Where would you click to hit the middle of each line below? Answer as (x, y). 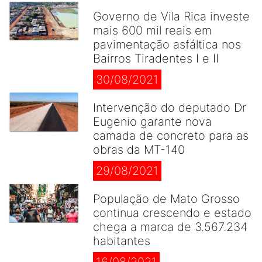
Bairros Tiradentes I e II (156, 58)
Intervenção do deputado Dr (170, 108)
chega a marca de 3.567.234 (170, 227)
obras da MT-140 (139, 150)
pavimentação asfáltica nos (167, 44)
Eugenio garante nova (152, 122)
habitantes (122, 241)
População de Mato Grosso (166, 199)
